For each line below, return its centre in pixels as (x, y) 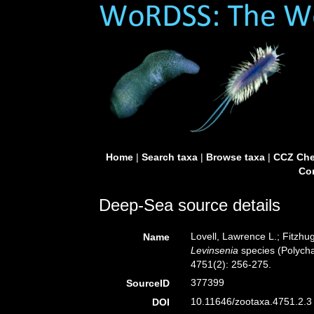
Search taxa (169, 157)
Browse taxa (235, 157)
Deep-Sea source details (190, 205)
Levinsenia (215, 250)
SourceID (148, 283)
